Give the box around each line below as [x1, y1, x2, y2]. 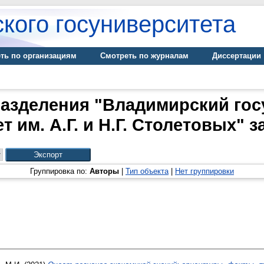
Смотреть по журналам [100, 51, 189, 60]
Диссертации [212, 51, 261, 60]
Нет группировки [175, 167, 234, 176]
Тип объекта [126, 167, 169, 176]
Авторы [90, 167, 119, 176]
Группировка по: [30, 167, 90, 176]
